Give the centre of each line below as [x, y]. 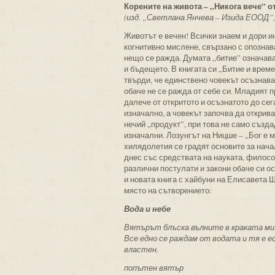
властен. [141, 249]
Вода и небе [147, 209]
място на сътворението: [168, 190]
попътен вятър [154, 268]
